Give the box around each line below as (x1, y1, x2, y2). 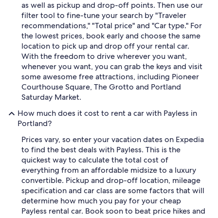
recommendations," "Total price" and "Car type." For (21, 20, 202, 31)
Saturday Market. (21, 92, 81, 102)
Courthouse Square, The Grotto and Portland (21, 82, 181, 92)
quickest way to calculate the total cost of (21, 155, 168, 165)
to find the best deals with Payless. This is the (21, 145, 181, 155)
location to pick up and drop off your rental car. (21, 41, 189, 51)
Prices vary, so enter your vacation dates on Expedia (21, 134, 204, 145)
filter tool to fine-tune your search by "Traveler (21, 10, 186, 20)
